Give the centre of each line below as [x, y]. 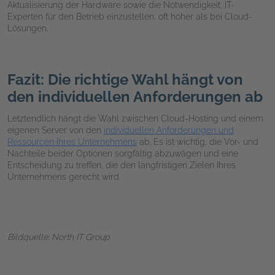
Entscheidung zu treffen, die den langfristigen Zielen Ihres [122, 165]
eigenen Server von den [56, 130]
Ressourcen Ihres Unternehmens [72, 142]
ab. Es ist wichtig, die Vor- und [198, 142]
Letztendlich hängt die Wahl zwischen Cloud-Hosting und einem [135, 119]
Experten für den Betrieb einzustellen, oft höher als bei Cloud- [130, 17]
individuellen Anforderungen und [169, 130]
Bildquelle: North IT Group [59, 237]
